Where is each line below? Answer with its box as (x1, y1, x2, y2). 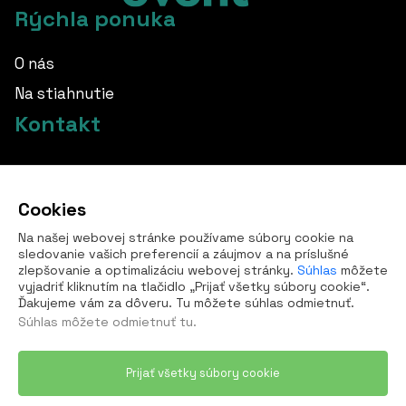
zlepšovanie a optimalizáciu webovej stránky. (18, 262, 297, 278)
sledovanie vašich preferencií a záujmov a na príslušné (18, 246, 349, 262)
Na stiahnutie (14, 83, 114, 103)
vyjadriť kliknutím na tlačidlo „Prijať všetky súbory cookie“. (18, 278, 370, 295)
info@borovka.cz (33, 164, 153, 183)
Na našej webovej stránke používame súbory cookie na (18, 229, 353, 246)
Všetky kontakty (14, 239, 111, 255)
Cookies (18, 198, 86, 221)
